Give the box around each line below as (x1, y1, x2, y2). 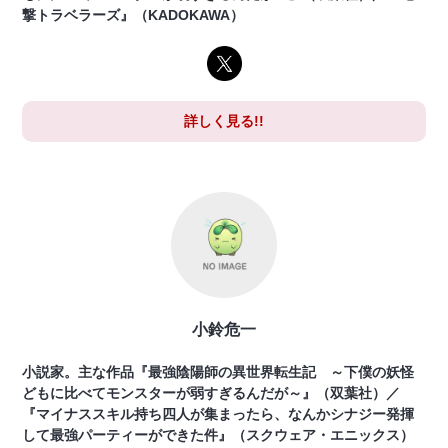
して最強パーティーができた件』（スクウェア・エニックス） (22, 427, 415, 444)
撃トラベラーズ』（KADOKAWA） (22, 7, 245, 24)
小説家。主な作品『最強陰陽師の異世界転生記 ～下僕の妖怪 (22, 364, 415, 381)
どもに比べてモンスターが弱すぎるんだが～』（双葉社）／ (22, 385, 401, 402)
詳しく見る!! (184, 113, 264, 130)
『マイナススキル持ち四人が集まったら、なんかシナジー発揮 (22, 406, 415, 423)
